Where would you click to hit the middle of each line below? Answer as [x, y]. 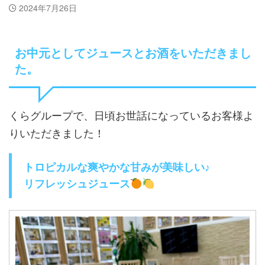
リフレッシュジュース [77, 184]
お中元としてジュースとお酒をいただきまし [133, 53]
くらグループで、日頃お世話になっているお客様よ [131, 115]
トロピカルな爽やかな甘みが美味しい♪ [117, 167]
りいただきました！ [57, 132]
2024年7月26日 [48, 8]
